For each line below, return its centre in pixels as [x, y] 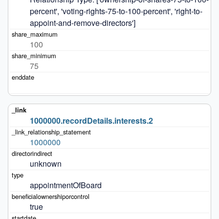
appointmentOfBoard [66, 185]
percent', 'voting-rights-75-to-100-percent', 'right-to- [116, 11]
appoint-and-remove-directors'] [82, 22]
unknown [45, 163]
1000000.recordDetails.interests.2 [91, 120]
